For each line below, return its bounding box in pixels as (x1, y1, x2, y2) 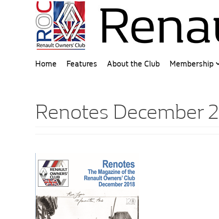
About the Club (107, 60, 160, 68)
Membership (170, 60, 214, 68)
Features (66, 60, 97, 68)
